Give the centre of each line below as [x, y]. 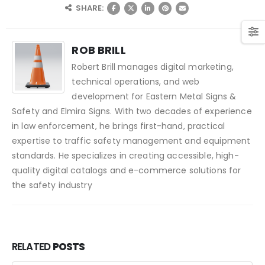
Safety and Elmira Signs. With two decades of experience [132, 111]
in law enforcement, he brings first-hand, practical [119, 126]
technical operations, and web [136, 81]
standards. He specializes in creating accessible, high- [125, 155]
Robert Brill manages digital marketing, [153, 67]
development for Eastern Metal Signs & [154, 96]
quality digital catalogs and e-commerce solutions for [127, 170]
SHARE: [90, 8]
